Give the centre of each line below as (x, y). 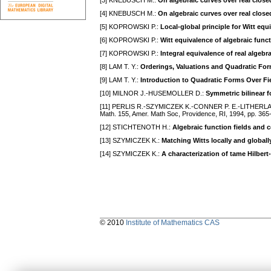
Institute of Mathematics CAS (173, 223)
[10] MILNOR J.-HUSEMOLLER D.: (153, 93)
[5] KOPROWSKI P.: (130, 27)
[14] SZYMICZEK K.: (131, 154)
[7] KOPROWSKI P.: (130, 54)
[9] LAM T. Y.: (120, 80)
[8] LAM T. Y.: (120, 67)
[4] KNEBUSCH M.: (129, 14)
